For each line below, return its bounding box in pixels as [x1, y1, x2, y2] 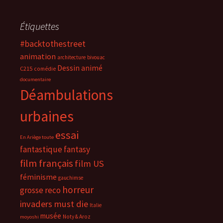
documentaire [20, 76, 51, 83]
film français [20, 157, 73, 170]
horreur [62, 184, 94, 196]
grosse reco [20, 185, 61, 196]
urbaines [20, 107, 74, 125]
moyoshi [20, 214, 39, 220]
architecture [57, 54, 86, 61]
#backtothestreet [20, 38, 86, 49]
